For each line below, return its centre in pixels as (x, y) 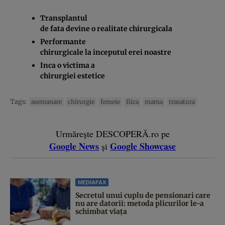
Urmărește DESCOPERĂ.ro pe (113, 133)
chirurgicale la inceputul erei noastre (106, 52)
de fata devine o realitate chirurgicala (106, 28)
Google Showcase (143, 146)
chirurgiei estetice (73, 76)
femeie (110, 101)
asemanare (46, 101)
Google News (74, 146)
